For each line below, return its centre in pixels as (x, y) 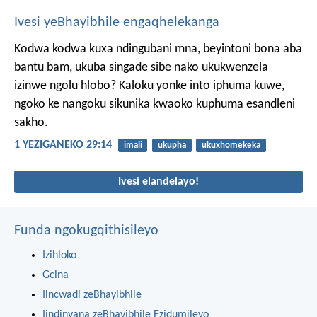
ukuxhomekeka (231, 145)
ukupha (172, 145)
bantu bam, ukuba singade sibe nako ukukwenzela (141, 67)
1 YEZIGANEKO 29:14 (63, 145)
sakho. (31, 122)
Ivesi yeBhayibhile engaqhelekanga (117, 22)
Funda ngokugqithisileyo (86, 231)
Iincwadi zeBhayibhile (92, 295)
